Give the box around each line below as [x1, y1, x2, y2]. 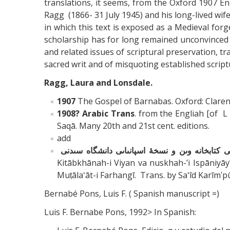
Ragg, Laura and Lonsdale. [44, 76, 152, 88]
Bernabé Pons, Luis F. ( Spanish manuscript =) [44, 187, 219, 199]
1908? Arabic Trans [57, 107, 135, 119]
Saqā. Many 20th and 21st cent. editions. [57, 120, 209, 131]
